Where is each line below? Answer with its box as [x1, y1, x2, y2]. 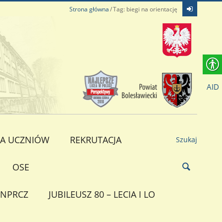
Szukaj [175, 134, 197, 144]
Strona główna [69, 5, 109, 13]
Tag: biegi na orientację [112, 5, 177, 13]
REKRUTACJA [69, 133, 121, 146]
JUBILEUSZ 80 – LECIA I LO [48, 188, 155, 200]
